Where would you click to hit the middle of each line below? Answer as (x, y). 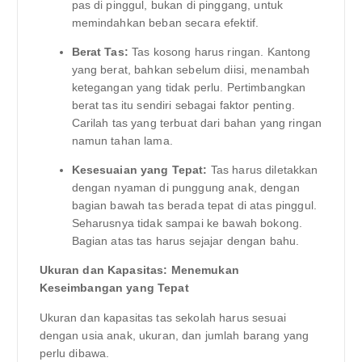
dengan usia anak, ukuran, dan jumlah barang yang (174, 335)
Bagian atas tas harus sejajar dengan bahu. (185, 241)
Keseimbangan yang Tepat (114, 288)
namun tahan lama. (122, 141)
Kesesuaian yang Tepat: (139, 170)
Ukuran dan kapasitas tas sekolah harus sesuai (162, 317)
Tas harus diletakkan (263, 170)
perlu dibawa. (74, 353)
